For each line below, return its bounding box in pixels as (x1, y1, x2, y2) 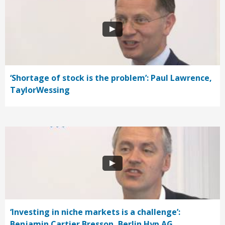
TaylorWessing (10, 84, 70, 96)
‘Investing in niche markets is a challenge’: (10, 206, 180, 218)
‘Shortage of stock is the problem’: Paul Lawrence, (10, 72, 212, 84)
